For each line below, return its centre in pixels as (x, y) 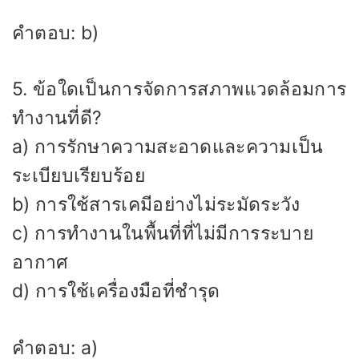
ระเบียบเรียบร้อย (79, 176)
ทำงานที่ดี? (57, 118)
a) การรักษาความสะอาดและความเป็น (168, 147)
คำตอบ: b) (56, 32)
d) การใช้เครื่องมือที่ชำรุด (116, 291)
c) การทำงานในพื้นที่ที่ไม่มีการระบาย (163, 234)
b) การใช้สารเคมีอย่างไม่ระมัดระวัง (156, 205)
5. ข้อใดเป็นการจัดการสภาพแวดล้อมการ (179, 89)
